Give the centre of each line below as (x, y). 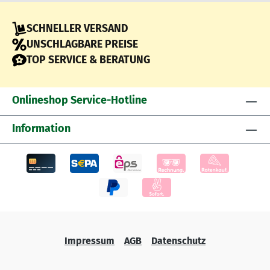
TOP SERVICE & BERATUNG (88, 60)
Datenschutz (178, 241)
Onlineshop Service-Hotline (80, 100)
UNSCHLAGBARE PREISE (82, 44)
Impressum (89, 241)
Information (41, 128)
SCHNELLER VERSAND (77, 29)
